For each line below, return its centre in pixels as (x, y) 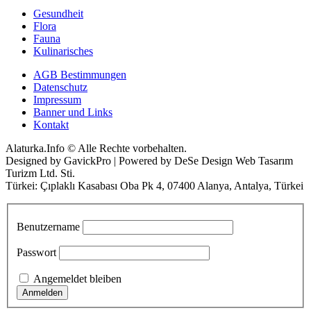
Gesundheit (58, 14)
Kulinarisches (63, 51)
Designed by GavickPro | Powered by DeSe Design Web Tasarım (149, 161)
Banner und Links (73, 112)
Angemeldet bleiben (77, 278)
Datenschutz (60, 87)
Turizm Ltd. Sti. (40, 174)
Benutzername (48, 226)
